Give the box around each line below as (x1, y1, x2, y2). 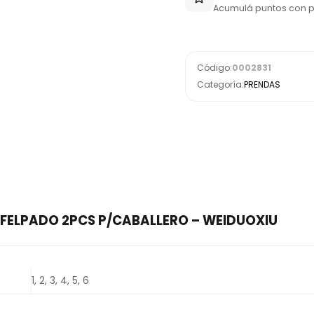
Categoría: (197, 78, 244, 90)
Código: (197, 62, 232, 74)
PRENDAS (244, 78, 280, 90)
